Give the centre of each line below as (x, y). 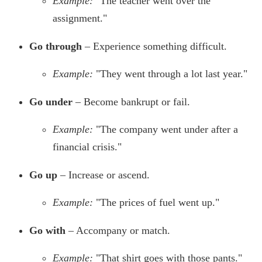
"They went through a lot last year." (172, 74)
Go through (56, 46)
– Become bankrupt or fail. (131, 102)
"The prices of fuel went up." (158, 203)
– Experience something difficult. (154, 46)
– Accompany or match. (118, 231)
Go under (51, 102)
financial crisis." (87, 147)
